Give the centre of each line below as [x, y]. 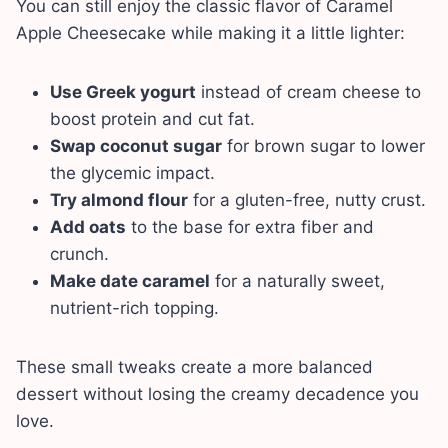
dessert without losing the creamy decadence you [217, 394]
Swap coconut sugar [136, 146]
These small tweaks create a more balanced [194, 367]
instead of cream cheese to [308, 92]
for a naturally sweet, [297, 281]
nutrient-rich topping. [134, 308]
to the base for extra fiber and [250, 227]
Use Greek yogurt [123, 92]
